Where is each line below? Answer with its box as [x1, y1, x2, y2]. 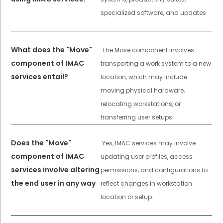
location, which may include [100, 73, 187, 82]
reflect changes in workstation [100, 179, 192, 188]
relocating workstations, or [100, 100, 181, 109]
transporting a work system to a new [100, 59, 211, 68]
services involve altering [11, 165, 100, 175]
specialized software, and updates [100, 8, 206, 17]
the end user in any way [11, 178, 96, 189]
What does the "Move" [11, 45, 93, 55]
